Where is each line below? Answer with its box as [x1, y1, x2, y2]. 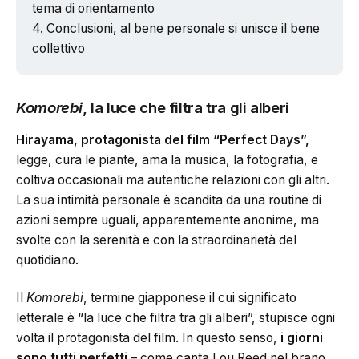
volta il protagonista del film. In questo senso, [16, 330, 280, 346]
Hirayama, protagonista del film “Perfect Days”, [16, 131, 309, 147]
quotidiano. [16, 252, 79, 268]
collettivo [32, 40, 85, 56]
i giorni [280, 330, 323, 346]
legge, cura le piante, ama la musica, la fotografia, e [16, 151, 318, 167]
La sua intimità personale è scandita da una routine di [16, 192, 321, 208]
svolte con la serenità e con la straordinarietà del [16, 232, 296, 248]
